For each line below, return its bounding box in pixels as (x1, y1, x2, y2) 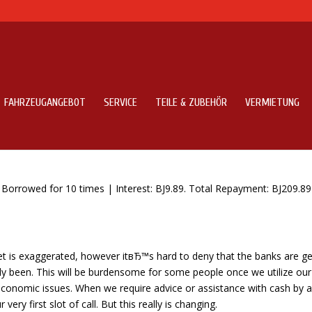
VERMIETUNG (245, 96, 299, 109)
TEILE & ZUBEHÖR (155, 96, 227, 109)
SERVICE (104, 96, 137, 109)
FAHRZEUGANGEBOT (4, 96, 86, 109)
